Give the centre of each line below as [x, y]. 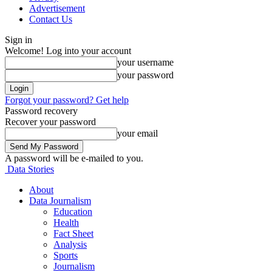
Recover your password [50, 122]
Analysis [70, 244]
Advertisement [57, 8]
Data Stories [31, 169]
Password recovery [41, 111]
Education [73, 212]
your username [145, 62]
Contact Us [51, 19]
